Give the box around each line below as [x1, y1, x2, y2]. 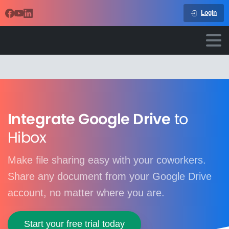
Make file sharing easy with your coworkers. [8, 154, 206, 166]
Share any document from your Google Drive [8, 171, 212, 182]
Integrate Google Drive [8, 109, 171, 129]
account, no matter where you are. [8, 187, 165, 198]
